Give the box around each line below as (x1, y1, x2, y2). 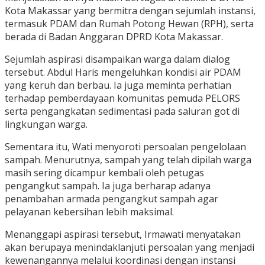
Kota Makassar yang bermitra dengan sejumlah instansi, (5, 4, 256, 18)
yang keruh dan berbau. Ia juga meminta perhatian (5, 79, 231, 92)
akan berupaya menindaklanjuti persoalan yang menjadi (5, 241, 254, 254)
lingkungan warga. (5, 118, 88, 131)
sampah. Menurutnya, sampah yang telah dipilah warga (5, 153, 251, 167)
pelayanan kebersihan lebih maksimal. (5, 205, 174, 219)
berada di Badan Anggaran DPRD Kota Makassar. (5, 30, 223, 44)
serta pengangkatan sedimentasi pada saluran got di (5, 105, 240, 118)
